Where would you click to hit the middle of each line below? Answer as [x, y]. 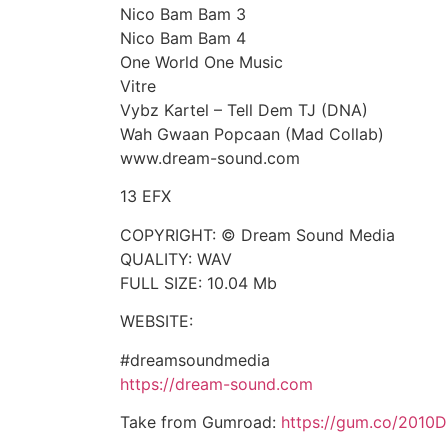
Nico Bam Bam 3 [183, 14]
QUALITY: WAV [176, 258]
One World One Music [201, 62]
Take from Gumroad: [200, 422]
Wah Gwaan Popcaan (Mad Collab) [252, 134]
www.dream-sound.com [210, 158]
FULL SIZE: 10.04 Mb [198, 282]
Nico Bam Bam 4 [183, 38]
